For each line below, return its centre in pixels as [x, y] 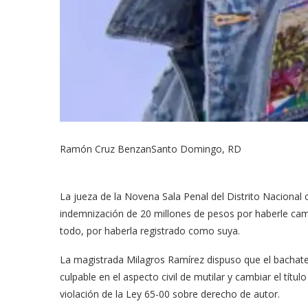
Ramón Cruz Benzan [106, 148]
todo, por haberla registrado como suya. [150, 230]
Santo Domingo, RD [196, 148]
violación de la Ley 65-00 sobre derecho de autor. [170, 294]
